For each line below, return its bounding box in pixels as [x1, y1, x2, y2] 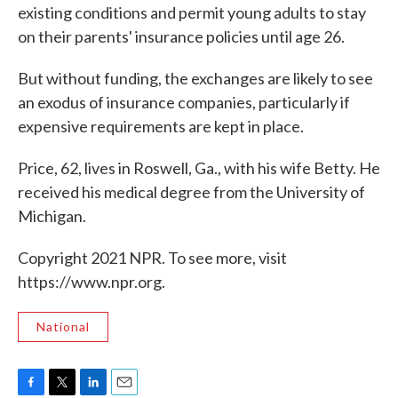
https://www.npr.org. [18, 272, 165, 292]
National [36, 319, 90, 335]
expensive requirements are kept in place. [18, 116, 304, 137]
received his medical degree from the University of [18, 182, 365, 203]
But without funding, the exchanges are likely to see [18, 68, 373, 89]
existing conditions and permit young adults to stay [18, 3, 366, 23]
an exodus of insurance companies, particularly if [18, 92, 350, 113]
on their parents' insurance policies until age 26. [18, 27, 345, 47]
